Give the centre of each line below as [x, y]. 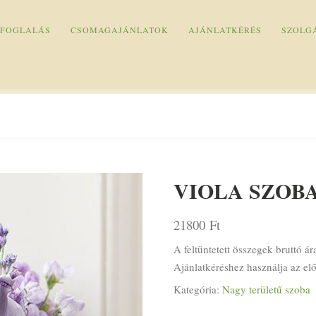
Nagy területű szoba [267, 290]
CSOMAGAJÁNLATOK [120, 30]
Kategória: [198, 290]
